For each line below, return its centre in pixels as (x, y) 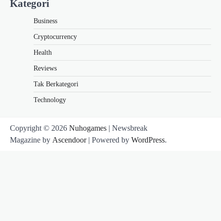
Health (43, 52)
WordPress (148, 140)
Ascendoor (69, 140)
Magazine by (31, 140)
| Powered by (109, 140)
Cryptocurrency (55, 37)
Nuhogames (88, 128)
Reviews (45, 68)
